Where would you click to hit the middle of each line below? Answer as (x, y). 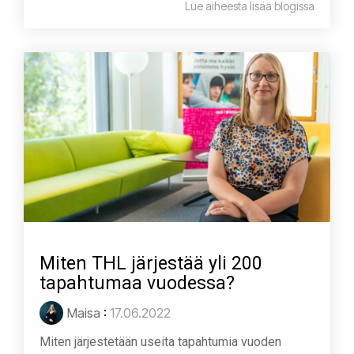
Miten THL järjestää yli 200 (151, 264)
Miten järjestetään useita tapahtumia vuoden (160, 342)
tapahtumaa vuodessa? (137, 284)
